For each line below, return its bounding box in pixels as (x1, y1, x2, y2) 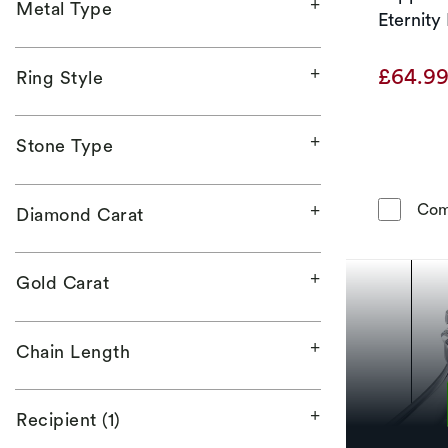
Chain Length (16, 340, 131, 362)
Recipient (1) (16, 409, 122, 430)
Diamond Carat (16, 203, 145, 225)
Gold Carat (16, 272, 110, 293)
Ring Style (16, 66, 104, 88)
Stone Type (16, 135, 114, 156)
